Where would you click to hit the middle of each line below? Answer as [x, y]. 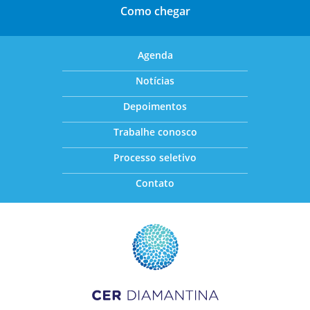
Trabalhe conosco [155, 131]
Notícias [155, 80]
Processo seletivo [155, 157]
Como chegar [155, 11]
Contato [155, 183]
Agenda [155, 55]
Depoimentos [155, 106]
